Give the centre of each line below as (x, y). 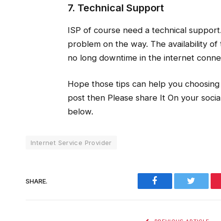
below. (80, 112)
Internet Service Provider (71, 143)
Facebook (174, 181)
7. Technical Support (115, 8)
